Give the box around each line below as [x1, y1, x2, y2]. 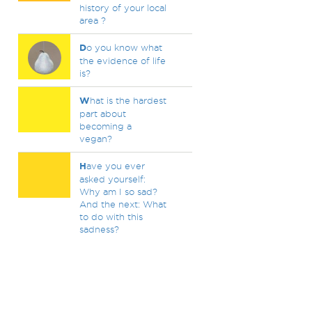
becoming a [79, 121, 132, 131]
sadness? [79, 224, 119, 234]
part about [79, 109, 126, 118]
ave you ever [86, 161, 145, 171]
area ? [79, 15, 106, 25]
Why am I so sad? [79, 187, 157, 196]
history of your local [79, 3, 166, 13]
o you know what [86, 42, 162, 52]
